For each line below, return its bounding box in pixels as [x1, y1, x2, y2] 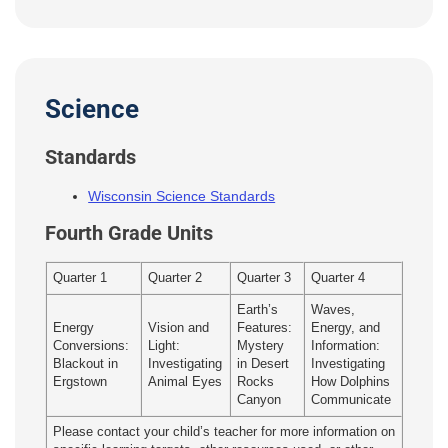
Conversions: [53, 339, 134, 354]
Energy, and [311, 321, 381, 336]
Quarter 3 [237, 271, 292, 286]
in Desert [237, 357, 290, 372]
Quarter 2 [148, 271, 203, 286]
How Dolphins [311, 375, 391, 390]
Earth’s [237, 303, 279, 318]
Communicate [311, 393, 392, 408]
